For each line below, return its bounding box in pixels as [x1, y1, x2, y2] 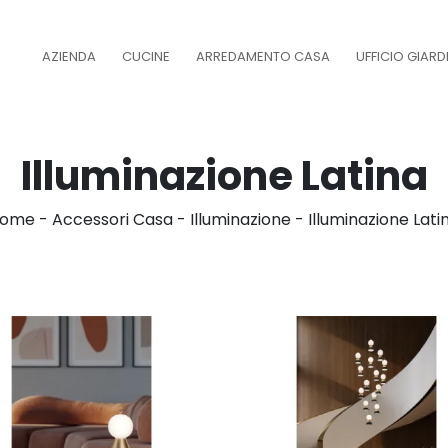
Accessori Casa [52, 208, 173, 231]
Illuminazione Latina [20, 148, 428, 204]
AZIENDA [42, 46, 96, 66]
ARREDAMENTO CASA [196, 46, 330, 66]
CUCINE [122, 46, 170, 66]
